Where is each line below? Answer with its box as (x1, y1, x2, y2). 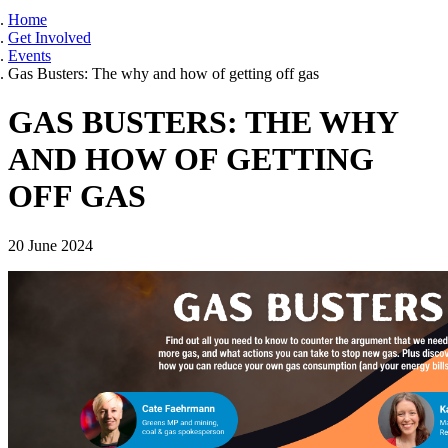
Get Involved (8, 28, 91, 46)
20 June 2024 (8, 236, 93, 254)
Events (8, 46, 51, 64)
